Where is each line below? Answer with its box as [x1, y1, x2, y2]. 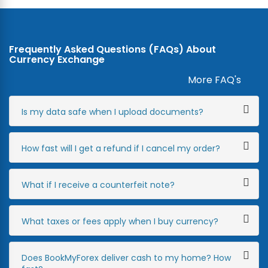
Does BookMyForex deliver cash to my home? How [22, 252, 231, 264]
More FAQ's [188, 73, 241, 87]
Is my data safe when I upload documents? [22, 106, 203, 118]
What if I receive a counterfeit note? [22, 179, 175, 191]
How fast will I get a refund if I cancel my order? [22, 142, 220, 155]
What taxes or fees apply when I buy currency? [22, 215, 218, 228]
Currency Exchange [9, 53, 105, 67]
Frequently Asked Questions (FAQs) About [9, 42, 216, 57]
